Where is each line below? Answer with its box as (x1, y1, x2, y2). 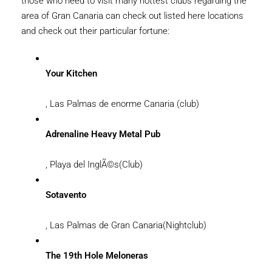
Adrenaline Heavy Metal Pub (46, 129, 160, 140)
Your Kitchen (46, 68, 97, 80)
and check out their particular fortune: (21, 25, 169, 37)
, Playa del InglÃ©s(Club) (46, 159, 143, 171)
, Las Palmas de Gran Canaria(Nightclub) (46, 220, 206, 231)
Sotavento (46, 189, 86, 201)
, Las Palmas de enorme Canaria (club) (46, 98, 199, 110)
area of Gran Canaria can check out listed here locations (21, 10, 243, 22)
